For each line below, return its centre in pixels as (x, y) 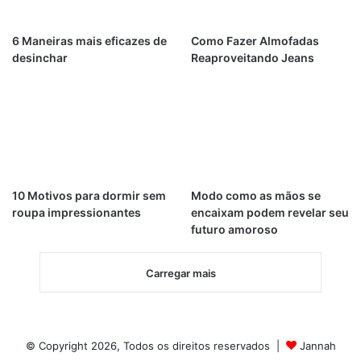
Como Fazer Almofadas (255, 40)
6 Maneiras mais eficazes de (89, 40)
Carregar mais (180, 273)
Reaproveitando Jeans (252, 57)
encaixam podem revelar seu (270, 212)
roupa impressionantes (77, 212)
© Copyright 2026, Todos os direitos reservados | (156, 345)
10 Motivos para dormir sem (89, 195)
